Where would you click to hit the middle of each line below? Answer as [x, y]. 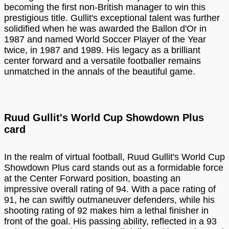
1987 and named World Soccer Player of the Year [105, 39]
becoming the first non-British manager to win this [105, 7]
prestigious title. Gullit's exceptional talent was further [112, 18]
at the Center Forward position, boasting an [92, 178]
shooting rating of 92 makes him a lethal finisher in [106, 210]
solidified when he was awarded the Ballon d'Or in [105, 28]
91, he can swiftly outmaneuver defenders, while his [109, 200]
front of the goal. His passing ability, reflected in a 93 [110, 221]
